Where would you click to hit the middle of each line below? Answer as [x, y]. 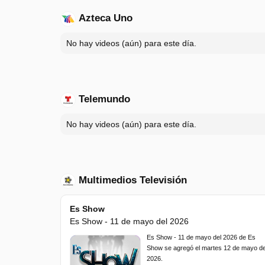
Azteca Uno [106, 18]
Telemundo [104, 99]
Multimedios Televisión [133, 180]
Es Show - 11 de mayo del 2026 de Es [201, 237]
